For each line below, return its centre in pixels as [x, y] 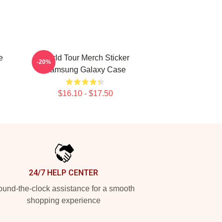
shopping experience [63, 200]
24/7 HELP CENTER [63, 173]
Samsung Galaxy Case [85, 70]
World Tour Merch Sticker [85, 58]
